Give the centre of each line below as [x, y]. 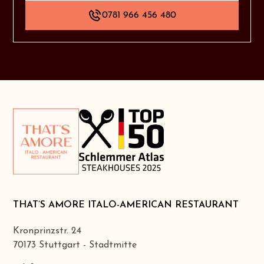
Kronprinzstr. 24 [47, 231]
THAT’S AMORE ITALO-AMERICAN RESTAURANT [126, 205]
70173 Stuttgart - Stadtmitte [75, 245]
